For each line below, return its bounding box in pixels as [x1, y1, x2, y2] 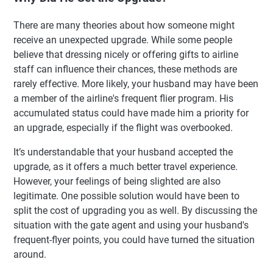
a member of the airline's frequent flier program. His [13, 92, 233, 104]
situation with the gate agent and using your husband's [13, 219, 249, 231]
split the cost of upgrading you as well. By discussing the [13, 204, 257, 216]
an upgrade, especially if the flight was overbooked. [13, 121, 233, 133]
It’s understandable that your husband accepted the [13, 146, 233, 158]
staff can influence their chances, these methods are [13, 63, 237, 75]
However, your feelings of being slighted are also [13, 175, 221, 187]
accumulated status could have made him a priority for [13, 107, 249, 119]
